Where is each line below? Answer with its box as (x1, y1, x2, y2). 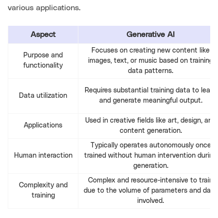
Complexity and (18, 182, 68, 189)
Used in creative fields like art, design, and (85, 117, 216, 124)
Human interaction (14, 152, 73, 159)
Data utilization (19, 92, 67, 99)
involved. (137, 197, 164, 204)
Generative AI (127, 30, 175, 38)
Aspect (31, 30, 55, 38)
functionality (23, 62, 63, 69)
